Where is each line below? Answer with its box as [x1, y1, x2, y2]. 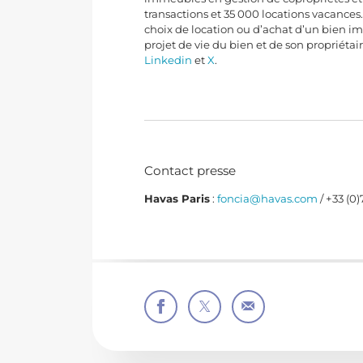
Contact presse [144, 163, 237, 179]
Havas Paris [144, 192, 211, 206]
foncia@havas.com [217, 192, 318, 206]
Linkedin [144, 53, 193, 66]
